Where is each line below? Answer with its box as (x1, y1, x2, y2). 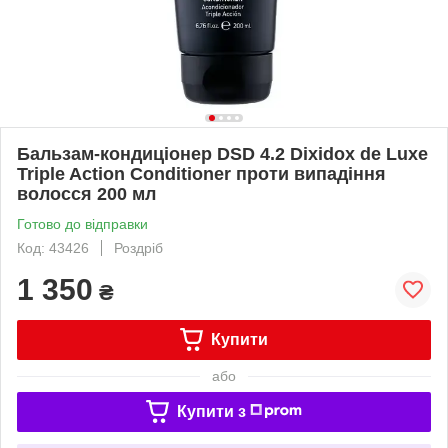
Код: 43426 (17, 239, 89, 256)
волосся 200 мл (17, 183, 156, 204)
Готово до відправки (17, 215, 148, 232)
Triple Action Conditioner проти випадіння (17, 163, 386, 184)
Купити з (176, 402, 246, 420)
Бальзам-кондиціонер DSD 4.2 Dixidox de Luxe (17, 143, 428, 164)
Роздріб (114, 239, 163, 256)
